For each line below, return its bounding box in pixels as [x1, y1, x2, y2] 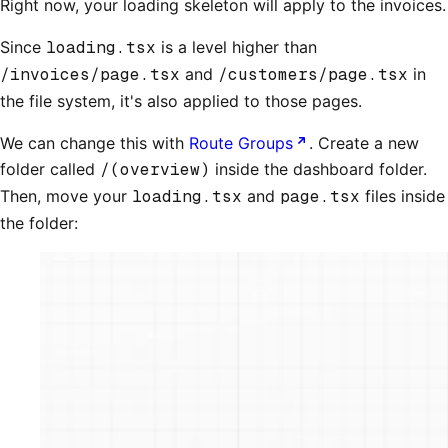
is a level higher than [156, 37, 317, 58]
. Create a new [309, 133, 419, 154]
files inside [360, 186, 445, 207]
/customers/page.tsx [218, 64, 408, 86]
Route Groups [189, 133, 293, 154]
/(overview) [100, 159, 210, 181]
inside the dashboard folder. [210, 159, 427, 180]
